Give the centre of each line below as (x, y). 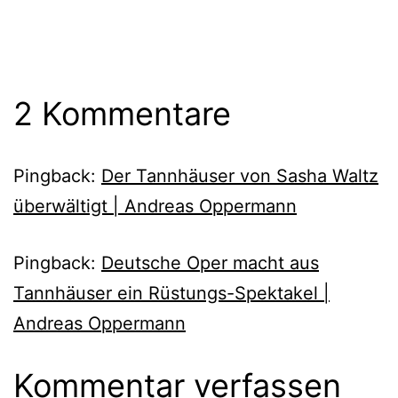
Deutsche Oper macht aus (210, 263)
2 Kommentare (122, 113)
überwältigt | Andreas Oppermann (155, 206)
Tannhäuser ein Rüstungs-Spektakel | (171, 293)
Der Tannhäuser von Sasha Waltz (240, 175)
